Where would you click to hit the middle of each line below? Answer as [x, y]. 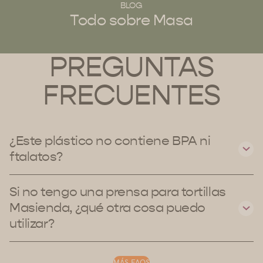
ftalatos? [36, 157]
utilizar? [32, 224]
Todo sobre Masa [131, 21]
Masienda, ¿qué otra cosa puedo [107, 208]
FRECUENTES [131, 96]
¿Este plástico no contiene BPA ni [110, 141]
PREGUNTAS [131, 68]
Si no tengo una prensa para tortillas [118, 192]
